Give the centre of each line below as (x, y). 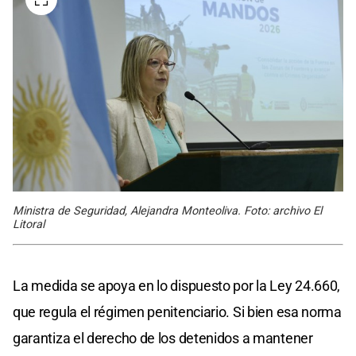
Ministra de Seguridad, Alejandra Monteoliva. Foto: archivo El (167, 211)
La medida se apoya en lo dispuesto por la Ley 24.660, (177, 286)
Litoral (29, 225)
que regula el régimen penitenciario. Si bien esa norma (177, 312)
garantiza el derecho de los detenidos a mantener (163, 339)
